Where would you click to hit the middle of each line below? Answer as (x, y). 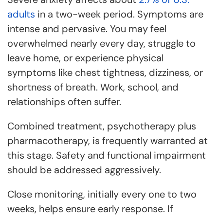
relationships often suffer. (64, 102)
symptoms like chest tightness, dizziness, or (105, 73)
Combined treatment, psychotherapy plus (102, 126)
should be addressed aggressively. (84, 170)
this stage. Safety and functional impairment (107, 155)
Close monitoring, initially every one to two (102, 194)
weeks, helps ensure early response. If (90, 209)
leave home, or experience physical (85, 58)
